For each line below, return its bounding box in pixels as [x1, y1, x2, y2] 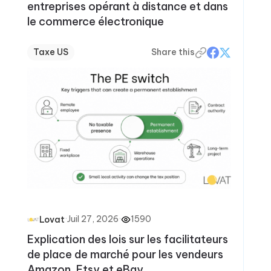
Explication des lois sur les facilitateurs [27, 232, 228, 246]
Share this [151, 47, 195, 57]
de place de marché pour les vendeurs [27, 247, 223, 261]
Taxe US [33, 47, 68, 57]
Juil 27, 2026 [67, 214, 119, 224]
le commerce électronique [27, 15, 164, 28]
